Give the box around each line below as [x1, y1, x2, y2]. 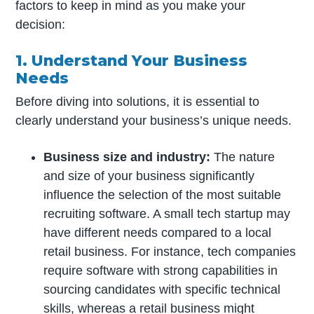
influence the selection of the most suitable [43, 187, 282, 202]
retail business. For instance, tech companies [43, 244, 296, 259]
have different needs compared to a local [43, 225, 272, 240]
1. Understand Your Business [15, 50, 248, 69]
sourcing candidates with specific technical [43, 282, 281, 296]
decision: [15, 17, 66, 32]
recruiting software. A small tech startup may [43, 206, 291, 221]
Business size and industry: [43, 149, 211, 164]
